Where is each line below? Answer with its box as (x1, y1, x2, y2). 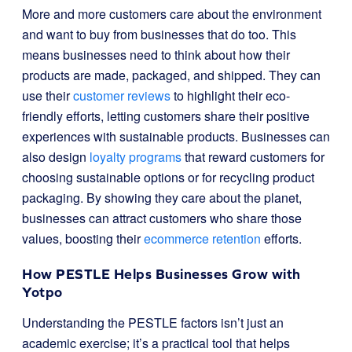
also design (22, 148, 90, 166)
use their (22, 86, 73, 104)
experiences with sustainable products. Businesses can (22, 127, 330, 145)
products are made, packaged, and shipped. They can (22, 66, 321, 84)
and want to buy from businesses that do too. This (22, 25, 296, 43)
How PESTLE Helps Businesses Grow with (22, 266, 301, 282)
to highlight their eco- (170, 86, 290, 104)
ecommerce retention (144, 229, 261, 247)
